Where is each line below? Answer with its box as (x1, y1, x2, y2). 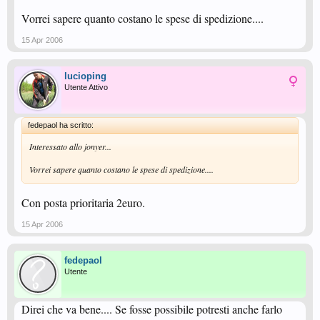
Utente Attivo (64, 83, 108, 91)
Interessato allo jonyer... (29, 141, 111, 152)
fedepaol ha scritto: (28, 121, 94, 129)
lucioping (64, 71, 106, 81)
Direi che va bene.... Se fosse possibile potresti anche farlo (21, 301, 282, 316)
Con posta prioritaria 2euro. (21, 195, 145, 210)
